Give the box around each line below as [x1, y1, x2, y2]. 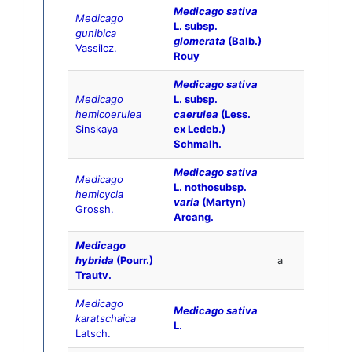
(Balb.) [225, 35, 262, 48]
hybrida [75, 254, 114, 267]
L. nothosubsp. [174, 181, 247, 194]
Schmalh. [174, 137, 222, 151]
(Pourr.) [114, 254, 153, 267]
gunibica [75, 27, 116, 40]
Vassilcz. [75, 42, 117, 55]
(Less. [218, 108, 251, 121]
